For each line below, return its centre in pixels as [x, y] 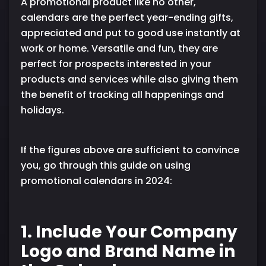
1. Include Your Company [129, 232]
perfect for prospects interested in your [116, 64]
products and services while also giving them [129, 79]
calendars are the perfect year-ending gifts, [127, 17]
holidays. [42, 110]
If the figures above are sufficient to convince [130, 150]
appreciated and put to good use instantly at [131, 33]
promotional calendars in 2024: [96, 180]
